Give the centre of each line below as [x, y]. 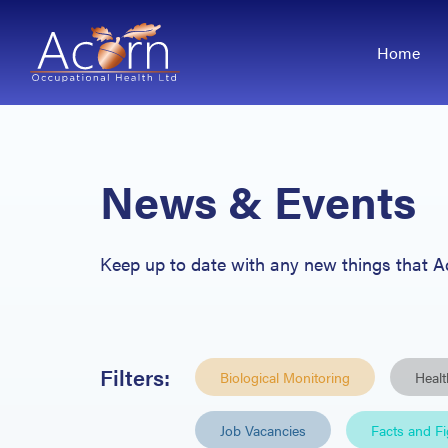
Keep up [132, 263]
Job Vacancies [263, 430]
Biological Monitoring [285, 377]
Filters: [135, 376]
